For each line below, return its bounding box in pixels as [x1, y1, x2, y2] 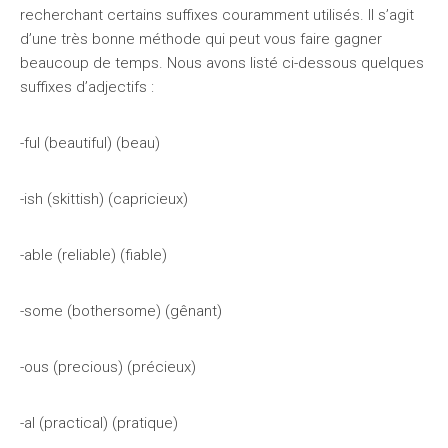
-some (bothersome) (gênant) [20, 302, 222, 320]
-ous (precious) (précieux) [20, 358, 196, 376]
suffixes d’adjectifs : [20, 78, 154, 96]
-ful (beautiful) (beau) [20, 134, 160, 152]
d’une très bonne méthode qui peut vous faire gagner [20, 30, 382, 48]
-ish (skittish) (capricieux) [20, 190, 188, 208]
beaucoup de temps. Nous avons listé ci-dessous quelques [20, 54, 424, 72]
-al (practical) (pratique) [20, 414, 178, 432]
